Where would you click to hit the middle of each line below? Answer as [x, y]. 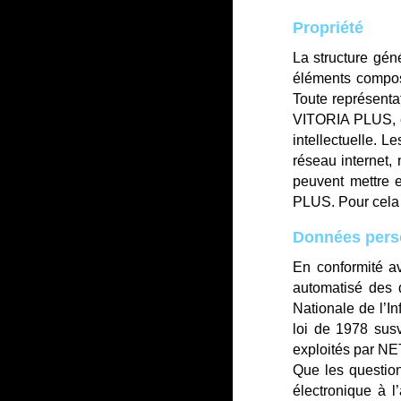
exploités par [335, 350]
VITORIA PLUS [343, 119]
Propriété [328, 28]
